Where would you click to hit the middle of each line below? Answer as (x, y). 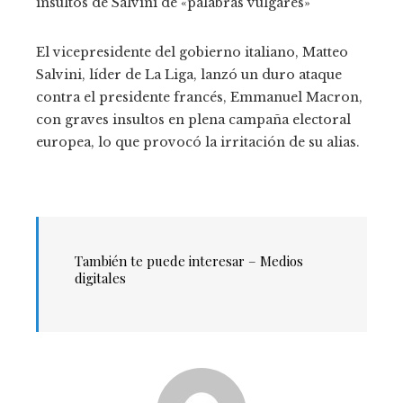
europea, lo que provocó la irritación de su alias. (198, 142)
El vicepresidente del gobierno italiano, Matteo (192, 52)
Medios (282, 260)
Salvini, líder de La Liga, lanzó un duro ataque (189, 74)
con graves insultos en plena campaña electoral (193, 119)
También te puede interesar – (167, 260)
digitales (100, 278)
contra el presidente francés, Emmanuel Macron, (199, 97)
